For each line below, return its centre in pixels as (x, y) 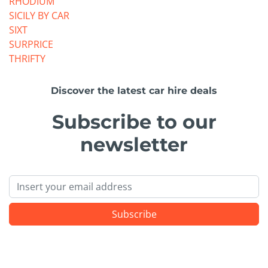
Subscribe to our (134, 122)
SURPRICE (31, 45)
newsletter (134, 145)
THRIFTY (27, 59)
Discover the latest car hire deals (134, 91)
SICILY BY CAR (39, 16)
